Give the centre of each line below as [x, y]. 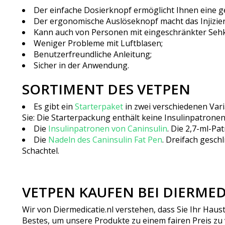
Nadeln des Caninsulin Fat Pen [105, 140]
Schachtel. [41, 151]
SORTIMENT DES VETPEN [106, 89]
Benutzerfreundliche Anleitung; [93, 54]
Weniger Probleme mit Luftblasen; [98, 43]
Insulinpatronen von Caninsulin [108, 129]
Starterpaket [99, 107]
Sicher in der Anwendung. [81, 65]
